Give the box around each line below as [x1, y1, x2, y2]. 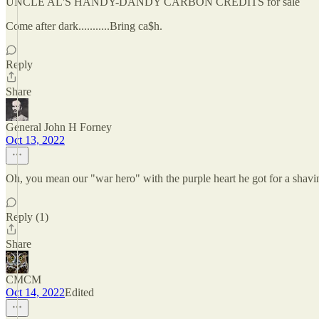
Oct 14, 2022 [6, 286, 65, 298]
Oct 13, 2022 [6, 134, 65, 146]
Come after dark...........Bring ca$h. [6, 20, 162, 32]
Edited [65, 286, 94, 298]
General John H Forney [6, 121, 112, 133]
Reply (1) [6, 211, 48, 223]
